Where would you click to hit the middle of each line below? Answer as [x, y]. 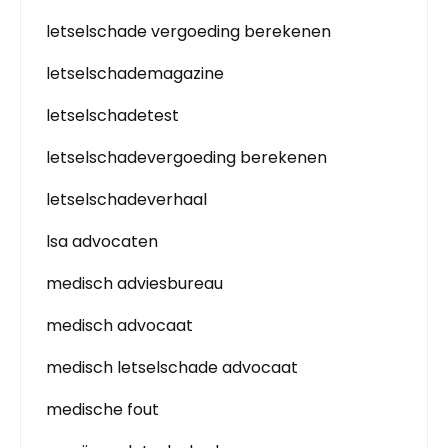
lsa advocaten [102, 241]
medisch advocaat [119, 325]
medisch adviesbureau [134, 283]
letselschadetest [112, 115]
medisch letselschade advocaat [172, 367]
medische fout [102, 409]
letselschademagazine [135, 73]
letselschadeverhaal [126, 199]
